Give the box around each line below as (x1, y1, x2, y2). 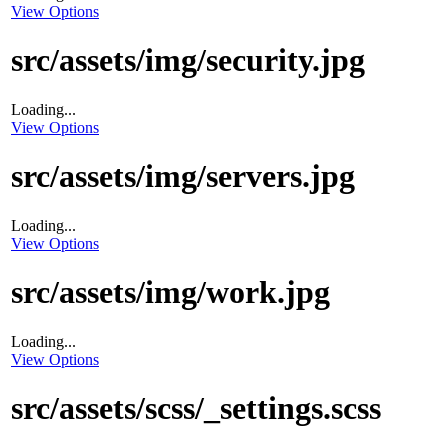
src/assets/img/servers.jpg (11, 158, 355, 195)
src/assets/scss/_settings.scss (11, 390, 381, 426)
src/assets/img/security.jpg (11, 42, 365, 79)
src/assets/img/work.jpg (11, 274, 330, 311)
